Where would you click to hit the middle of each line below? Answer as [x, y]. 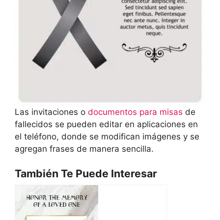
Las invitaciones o [51, 112]
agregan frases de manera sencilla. [84, 149]
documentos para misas [135, 112]
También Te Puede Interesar [86, 174]
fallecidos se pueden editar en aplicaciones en [106, 124]
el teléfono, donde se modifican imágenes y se [107, 136]
